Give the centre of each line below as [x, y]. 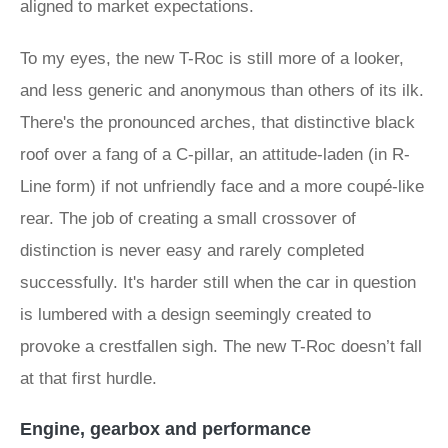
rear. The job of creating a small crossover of [188, 218]
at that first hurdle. [88, 378]
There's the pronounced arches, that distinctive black [217, 122]
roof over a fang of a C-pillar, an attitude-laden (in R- [215, 154]
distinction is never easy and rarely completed [192, 250]
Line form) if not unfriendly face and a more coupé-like [222, 186]
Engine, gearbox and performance [165, 429]
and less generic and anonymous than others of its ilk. [222, 90]
